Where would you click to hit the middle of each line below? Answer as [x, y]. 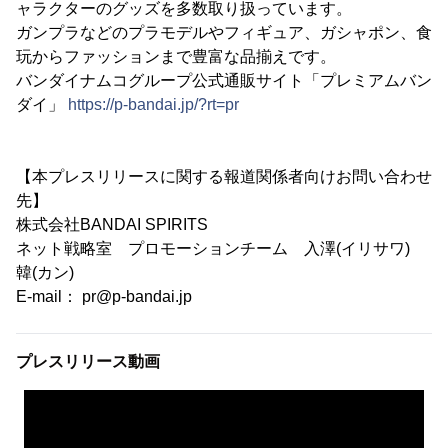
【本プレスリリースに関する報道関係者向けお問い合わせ [224, 176]
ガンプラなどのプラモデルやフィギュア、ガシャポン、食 [224, 32]
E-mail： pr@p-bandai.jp [104, 296]
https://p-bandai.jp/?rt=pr [153, 104]
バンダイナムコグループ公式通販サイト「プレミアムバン [224, 80]
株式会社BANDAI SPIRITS [112, 224]
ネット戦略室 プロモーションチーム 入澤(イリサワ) [221, 248]
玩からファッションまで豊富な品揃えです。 [176, 56]
